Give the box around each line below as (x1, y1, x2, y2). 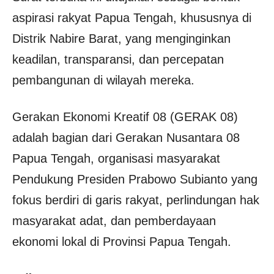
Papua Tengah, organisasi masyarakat (12, 152, 220, 165)
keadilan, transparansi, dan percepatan (12, 53, 224, 66)
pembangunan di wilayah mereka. (12, 73, 194, 87)
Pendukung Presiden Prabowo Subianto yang (12, 172, 257, 186)
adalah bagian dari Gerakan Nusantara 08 (12, 131, 240, 144)
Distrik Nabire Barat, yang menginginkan (12, 32, 231, 45)
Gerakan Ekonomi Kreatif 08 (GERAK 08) (12, 110, 238, 124)
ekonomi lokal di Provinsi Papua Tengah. (12, 235, 231, 248)
